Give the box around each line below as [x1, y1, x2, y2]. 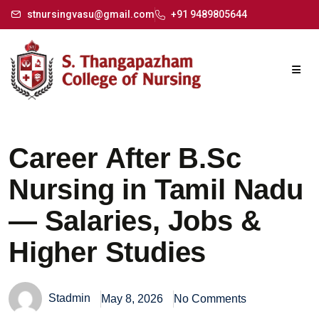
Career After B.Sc [9, 142, 241, 174]
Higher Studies [9, 236, 206, 268]
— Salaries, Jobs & [9, 205, 261, 236]
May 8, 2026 [101, 292, 163, 305]
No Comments [174, 292, 246, 305]
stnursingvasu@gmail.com [26, 9, 155, 20]
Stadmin [46, 291, 90, 304]
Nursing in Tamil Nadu [9, 174, 303, 205]
